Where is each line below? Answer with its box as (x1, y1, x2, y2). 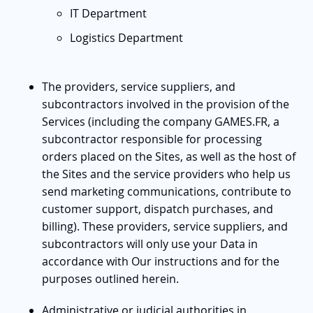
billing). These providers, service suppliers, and (42, 218, 288, 234)
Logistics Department (70, 29, 183, 45)
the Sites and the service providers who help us (42, 166, 291, 182)
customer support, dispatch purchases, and (42, 201, 273, 217)
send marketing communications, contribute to (42, 183, 291, 199)
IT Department (70, 5, 147, 21)
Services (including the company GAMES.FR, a (42, 113, 279, 129)
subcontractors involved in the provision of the (42, 96, 289, 112)
